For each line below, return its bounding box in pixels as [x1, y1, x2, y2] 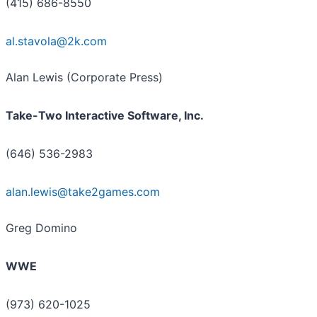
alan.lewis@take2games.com [6, 184, 160, 199]
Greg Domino [6, 220, 77, 235]
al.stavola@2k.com [6, 33, 107, 48]
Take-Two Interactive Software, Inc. [6, 108, 204, 122]
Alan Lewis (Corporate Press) [6, 69, 163, 84]
